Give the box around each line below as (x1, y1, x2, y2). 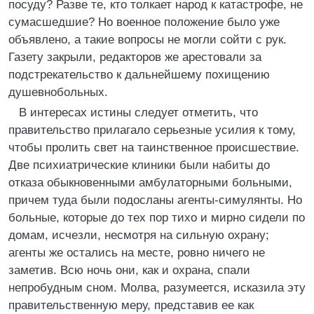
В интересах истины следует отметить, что (19, 106, 258, 119)
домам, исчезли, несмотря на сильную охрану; (8, 228, 269, 242)
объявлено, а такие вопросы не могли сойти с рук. (8, 33, 287, 46)
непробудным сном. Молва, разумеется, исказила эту (8, 281, 306, 294)
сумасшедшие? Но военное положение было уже (8, 15, 280, 29)
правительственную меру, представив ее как (8, 299, 254, 312)
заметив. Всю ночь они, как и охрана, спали (8, 264, 250, 277)
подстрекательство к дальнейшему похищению (8, 68, 270, 81)
